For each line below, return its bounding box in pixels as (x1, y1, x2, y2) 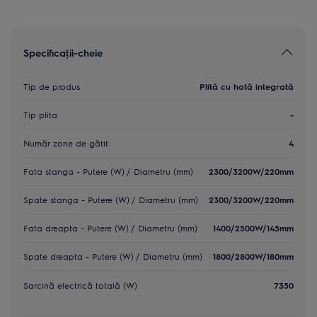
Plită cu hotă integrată (200, 81, 294, 93)
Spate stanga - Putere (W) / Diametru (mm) (23, 194, 198, 206)
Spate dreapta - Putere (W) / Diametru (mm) (23, 250, 202, 263)
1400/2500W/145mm (213, 222, 294, 234)
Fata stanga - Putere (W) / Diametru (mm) (23, 166, 193, 178)
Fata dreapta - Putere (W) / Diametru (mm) (23, 222, 197, 234)
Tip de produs (23, 81, 80, 93)
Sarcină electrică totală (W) (23, 279, 137, 291)
